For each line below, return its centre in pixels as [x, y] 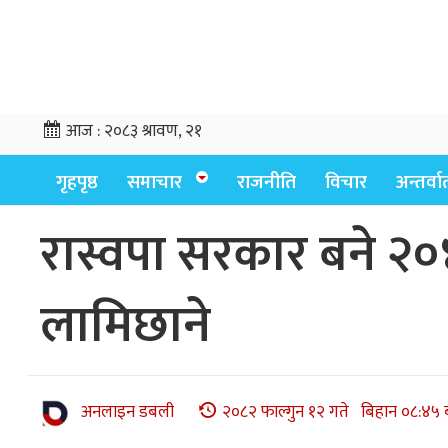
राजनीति [266, 182]
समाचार [154, 182]
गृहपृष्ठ [77, 182]
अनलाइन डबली [127, 412]
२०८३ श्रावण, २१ [153, 131]
